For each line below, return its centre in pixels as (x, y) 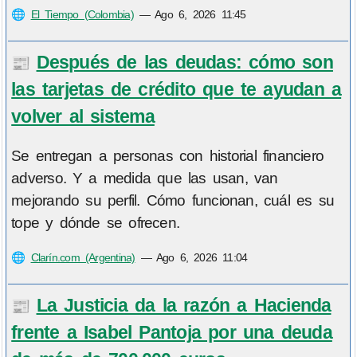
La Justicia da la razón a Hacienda (184, 305)
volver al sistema (83, 116)
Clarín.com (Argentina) (83, 258)
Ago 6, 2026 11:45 (200, 15)
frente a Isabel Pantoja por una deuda (172, 332)
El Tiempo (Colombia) (82, 15)
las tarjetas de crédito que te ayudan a (177, 89)
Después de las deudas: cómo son (184, 62)
